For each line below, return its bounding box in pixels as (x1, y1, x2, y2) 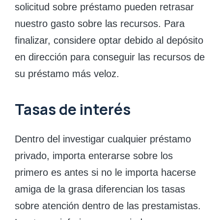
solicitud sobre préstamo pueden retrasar (15, 1, 194, 12)
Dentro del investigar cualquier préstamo (15, 134, 191, 144)
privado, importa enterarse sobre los (15, 150, 173, 161)
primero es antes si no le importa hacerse (15, 167, 196, 178)
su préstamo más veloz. (15, 68, 119, 79)
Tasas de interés (15, 99, 131, 119)
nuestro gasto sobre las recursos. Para (15, 18, 185, 29)
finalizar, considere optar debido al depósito (15, 34, 203, 46)
